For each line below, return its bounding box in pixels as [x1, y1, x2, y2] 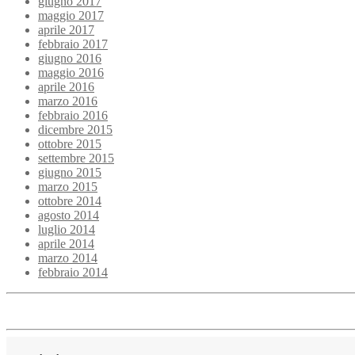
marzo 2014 [38, 250, 97, 265]
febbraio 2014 [38, 265, 108, 279]
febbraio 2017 [38, 36, 108, 51]
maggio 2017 [38, 8, 104, 22]
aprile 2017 [38, 22, 94, 36]
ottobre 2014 [38, 193, 101, 208]
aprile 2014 [38, 236, 94, 250]
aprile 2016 [38, 79, 94, 94]
